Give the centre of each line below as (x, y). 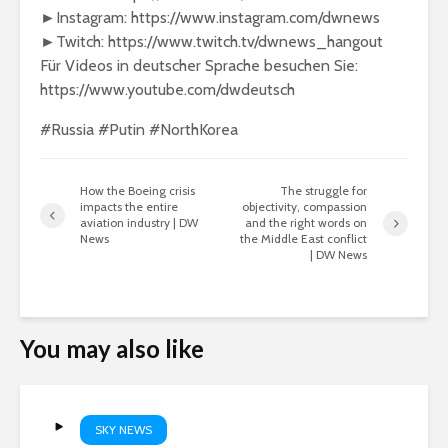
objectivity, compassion (305, 207)
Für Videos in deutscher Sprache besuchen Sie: (199, 66)
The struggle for (324, 191)
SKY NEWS (123, 430)
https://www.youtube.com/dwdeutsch (167, 90)
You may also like (112, 349)
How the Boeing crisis (137, 191)
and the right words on (306, 223)
